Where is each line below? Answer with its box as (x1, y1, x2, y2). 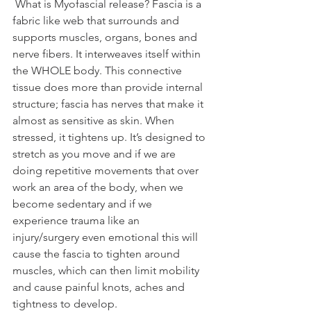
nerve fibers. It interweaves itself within (12, 47, 203, 61)
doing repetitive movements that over (12, 164, 201, 178)
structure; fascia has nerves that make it (12, 97, 206, 111)
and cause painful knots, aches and (12, 280, 187, 294)
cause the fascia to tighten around (12, 247, 183, 261)
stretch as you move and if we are (12, 147, 178, 161)
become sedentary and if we (12, 197, 155, 211)
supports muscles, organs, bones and (12, 31, 200, 44)
